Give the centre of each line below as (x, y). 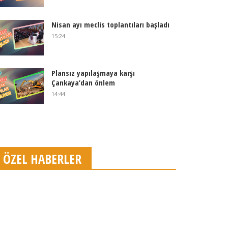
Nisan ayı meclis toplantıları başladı (110, 24)
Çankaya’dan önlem (83, 82)
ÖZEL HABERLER (42, 159)
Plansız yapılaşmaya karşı (93, 73)
